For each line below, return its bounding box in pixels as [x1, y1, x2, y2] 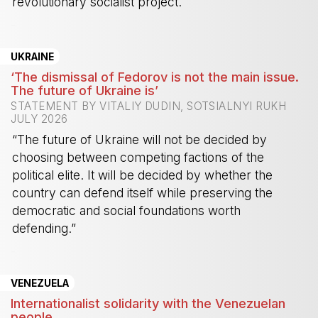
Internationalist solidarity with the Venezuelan [11, 295, 286, 312]
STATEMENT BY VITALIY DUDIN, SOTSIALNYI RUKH [11, 99, 286, 114]
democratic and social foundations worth [12, 203, 241, 219]
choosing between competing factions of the [12, 150, 265, 165]
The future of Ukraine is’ [11, 82, 159, 99]
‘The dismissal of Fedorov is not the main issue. [11, 69, 300, 85]
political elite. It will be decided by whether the [12, 168, 273, 183]
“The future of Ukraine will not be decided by [12, 132, 268, 148]
